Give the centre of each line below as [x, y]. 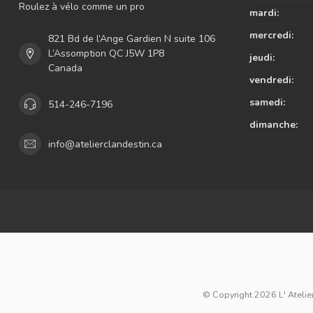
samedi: [267, 103]
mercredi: [271, 36]
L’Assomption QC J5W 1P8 [106, 54]
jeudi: [262, 58]
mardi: [264, 13]
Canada [65, 68]
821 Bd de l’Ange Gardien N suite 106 [132, 39]
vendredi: [271, 80]
